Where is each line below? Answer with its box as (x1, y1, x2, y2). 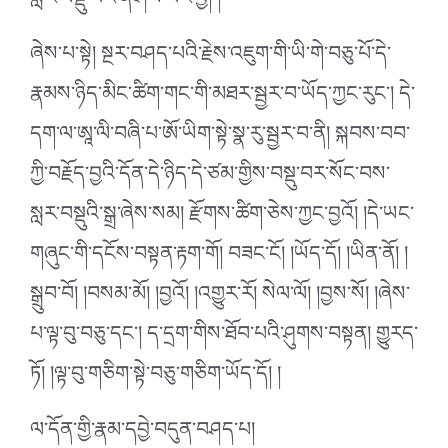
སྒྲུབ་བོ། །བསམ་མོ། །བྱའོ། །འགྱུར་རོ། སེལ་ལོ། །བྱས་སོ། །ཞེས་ (30, 270, 410, 327)
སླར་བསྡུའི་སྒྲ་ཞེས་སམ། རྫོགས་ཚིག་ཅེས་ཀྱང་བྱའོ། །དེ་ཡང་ (30, 190, 414, 247)
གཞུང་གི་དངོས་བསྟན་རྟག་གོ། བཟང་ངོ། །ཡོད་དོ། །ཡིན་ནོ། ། (30, 230, 408, 287)
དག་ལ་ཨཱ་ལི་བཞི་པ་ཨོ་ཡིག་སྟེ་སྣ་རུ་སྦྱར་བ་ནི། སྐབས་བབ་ (30, 110, 410, 167)
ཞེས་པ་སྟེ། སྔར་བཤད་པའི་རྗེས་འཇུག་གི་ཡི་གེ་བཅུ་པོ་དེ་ (30, 30, 391, 87)
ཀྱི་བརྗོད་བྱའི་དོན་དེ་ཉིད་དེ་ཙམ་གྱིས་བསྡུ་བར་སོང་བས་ (30, 150, 390, 207)
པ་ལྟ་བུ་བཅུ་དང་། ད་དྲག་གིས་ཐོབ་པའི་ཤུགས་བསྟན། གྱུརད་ (30, 310, 418, 367)
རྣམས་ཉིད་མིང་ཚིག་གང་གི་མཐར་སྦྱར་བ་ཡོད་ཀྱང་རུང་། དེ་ (30, 70, 415, 127)
